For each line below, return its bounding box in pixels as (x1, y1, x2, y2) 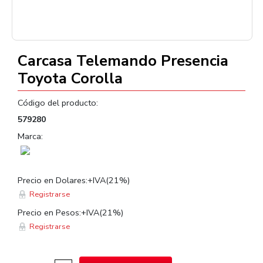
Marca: (18, 130, 43, 142)
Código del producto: (18, 97, 98, 109)
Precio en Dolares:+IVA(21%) (18, 174, 130, 186)
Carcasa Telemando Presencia (18, 50, 228, 71)
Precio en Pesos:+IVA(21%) (18, 207, 123, 218)
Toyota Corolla (18, 68, 123, 89)
